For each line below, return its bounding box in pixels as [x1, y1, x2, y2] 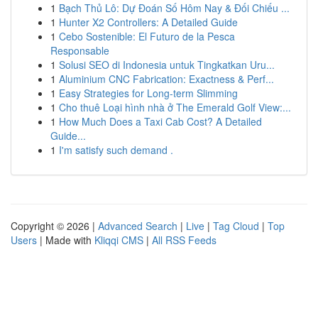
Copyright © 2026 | [11, 219, 98, 233]
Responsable [50, 43, 109, 57]
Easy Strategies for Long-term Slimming [59, 86, 238, 100]
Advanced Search [98, 219, 177, 233]
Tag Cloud [213, 219, 259, 233]
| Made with [37, 233, 94, 247]
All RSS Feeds [152, 233, 216, 247]
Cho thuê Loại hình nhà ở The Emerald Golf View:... [59, 100, 291, 114]
